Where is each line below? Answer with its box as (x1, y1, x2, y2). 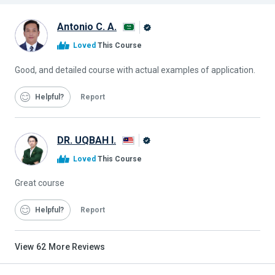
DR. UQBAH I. (57, 134, 116, 146)
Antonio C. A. (57, 21, 117, 33)
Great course (15, 178, 64, 188)
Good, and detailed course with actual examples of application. (15, 64, 255, 75)
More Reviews (48, 242, 105, 252)
